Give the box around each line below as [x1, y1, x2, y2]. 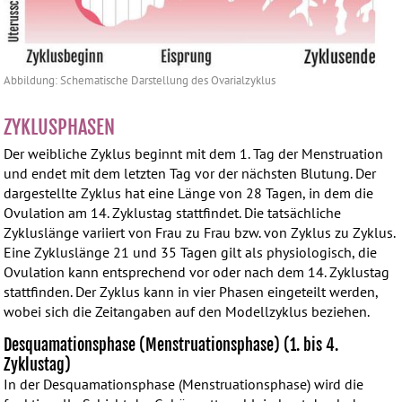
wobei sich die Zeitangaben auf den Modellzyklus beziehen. [4, 302, 371, 321]
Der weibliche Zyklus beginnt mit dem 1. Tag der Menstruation [4, 144, 384, 163]
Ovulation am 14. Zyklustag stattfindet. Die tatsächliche [4, 204, 342, 223]
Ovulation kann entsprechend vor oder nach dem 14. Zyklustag [4, 263, 390, 282]
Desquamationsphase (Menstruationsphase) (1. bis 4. [4, 335, 339, 355]
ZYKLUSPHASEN [4, 115, 116, 140]
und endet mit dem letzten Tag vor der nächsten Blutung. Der [4, 164, 377, 183]
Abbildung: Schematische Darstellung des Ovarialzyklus [4, 73, 276, 89]
